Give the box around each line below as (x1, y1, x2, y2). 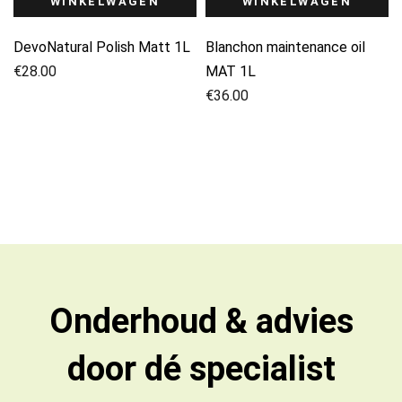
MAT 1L (205, 62, 256, 80)
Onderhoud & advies (48, 301, 354, 341)
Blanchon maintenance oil (205, 38, 365, 56)
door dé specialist (66, 348, 336, 389)
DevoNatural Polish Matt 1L (13, 38, 190, 56)
